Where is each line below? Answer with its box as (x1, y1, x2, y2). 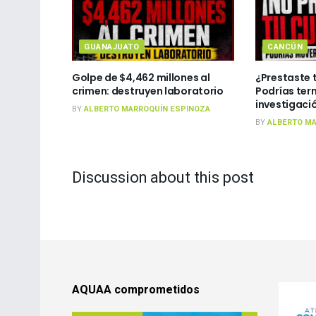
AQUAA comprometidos (72, 281, 200, 298)
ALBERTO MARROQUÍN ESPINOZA (84, 102, 210, 115)
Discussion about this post (72, 166, 254, 189)
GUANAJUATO (84, 40, 140, 53)
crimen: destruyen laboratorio (72, 83, 224, 98)
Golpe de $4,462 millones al (72, 70, 210, 85)
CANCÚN (267, 40, 303, 53)
